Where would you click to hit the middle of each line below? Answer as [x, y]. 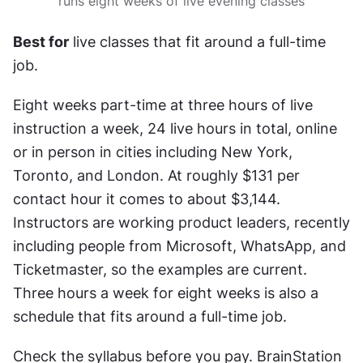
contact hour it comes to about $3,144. [147, 199]
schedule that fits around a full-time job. [150, 316]
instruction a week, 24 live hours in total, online [175, 128]
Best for [41, 41]
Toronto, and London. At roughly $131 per [156, 175]
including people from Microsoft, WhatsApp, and [179, 246]
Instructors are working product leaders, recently [181, 222]
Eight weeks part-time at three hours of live [163, 105]
